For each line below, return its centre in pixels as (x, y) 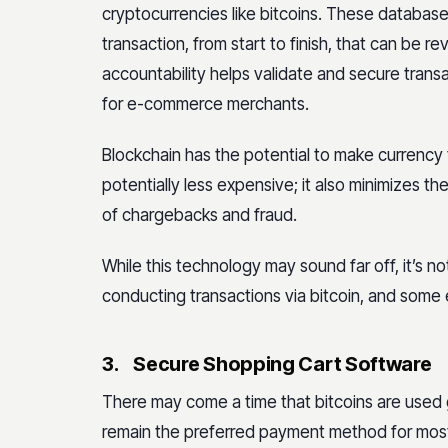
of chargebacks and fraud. (199, 214)
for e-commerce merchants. (205, 103)
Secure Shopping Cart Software (282, 364)
